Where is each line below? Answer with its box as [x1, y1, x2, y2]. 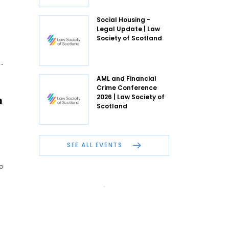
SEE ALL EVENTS [67, 141, 125, 150]
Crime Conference [97, 83, 157, 92]
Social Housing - [97, 15, 150, 24]
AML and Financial [97, 74, 156, 83]
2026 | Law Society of [97, 92, 165, 101]
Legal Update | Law [97, 24, 160, 33]
